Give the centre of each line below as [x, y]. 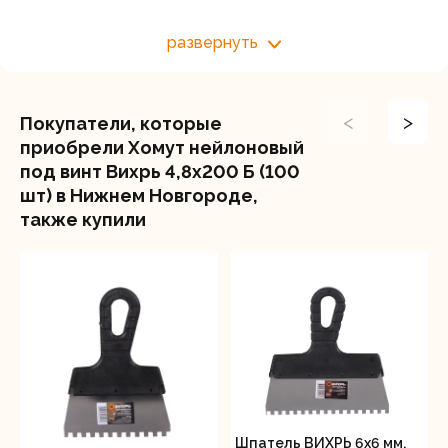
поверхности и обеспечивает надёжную [198, 22]
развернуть [212, 42]
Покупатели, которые [121, 123]
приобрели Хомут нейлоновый [162, 147]
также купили [83, 219]
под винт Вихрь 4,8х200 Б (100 [160, 171]
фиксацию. [80, 46]
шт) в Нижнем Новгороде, [139, 195]
